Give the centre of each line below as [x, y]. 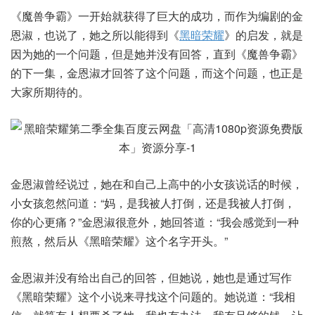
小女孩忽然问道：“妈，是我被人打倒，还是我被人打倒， [153, 203]
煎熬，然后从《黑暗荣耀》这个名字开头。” [119, 241]
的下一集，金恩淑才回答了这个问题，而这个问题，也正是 [157, 73]
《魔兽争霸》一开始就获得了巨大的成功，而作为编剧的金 [157, 16]
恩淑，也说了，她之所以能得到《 [95, 35]
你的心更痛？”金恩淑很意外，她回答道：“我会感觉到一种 [155, 222]
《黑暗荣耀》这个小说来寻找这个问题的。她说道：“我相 [153, 296]
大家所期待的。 [50, 92]
